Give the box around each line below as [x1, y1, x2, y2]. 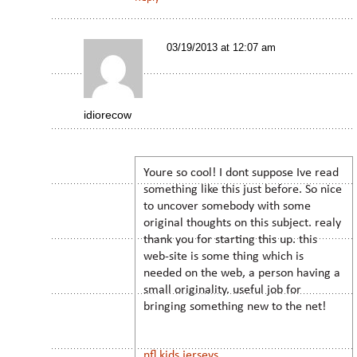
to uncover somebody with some [143, 199, 311, 213]
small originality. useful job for [143, 283, 301, 296]
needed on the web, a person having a [143, 266, 340, 280]
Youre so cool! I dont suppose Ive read [143, 166, 339, 179]
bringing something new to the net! [143, 300, 326, 313]
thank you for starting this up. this [143, 233, 317, 246]
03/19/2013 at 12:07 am [167, 41, 276, 53]
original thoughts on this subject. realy [143, 216, 341, 229]
